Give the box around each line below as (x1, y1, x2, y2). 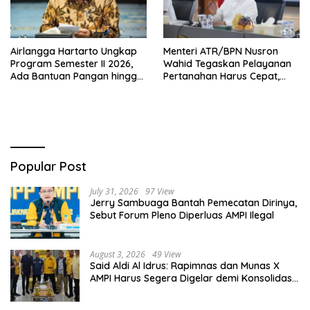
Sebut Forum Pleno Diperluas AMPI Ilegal (90, 208, 274, 221)
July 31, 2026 (90, 185, 138, 197)
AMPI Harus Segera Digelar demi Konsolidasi (90, 271, 294, 284)
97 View (145, 185, 174, 197)
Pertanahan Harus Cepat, (163, 69, 280, 82)
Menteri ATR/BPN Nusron (163, 44, 278, 57)
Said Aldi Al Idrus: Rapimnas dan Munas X (90, 259, 280, 272)
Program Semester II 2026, (10, 57, 133, 70)
